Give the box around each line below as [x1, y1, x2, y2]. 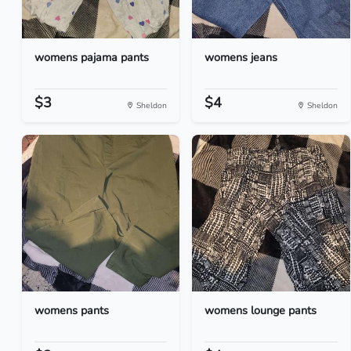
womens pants [34, 302, 109, 318]
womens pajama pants [34, 49, 149, 65]
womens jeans [204, 49, 278, 65]
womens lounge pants [204, 302, 317, 318]
